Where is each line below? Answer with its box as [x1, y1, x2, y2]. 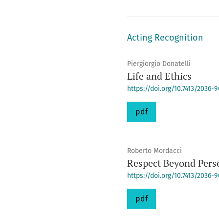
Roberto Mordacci [127, 147, 182, 155]
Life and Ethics [127, 69, 192, 83]
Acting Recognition [127, 32, 203, 43]
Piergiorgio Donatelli [127, 60, 191, 68]
